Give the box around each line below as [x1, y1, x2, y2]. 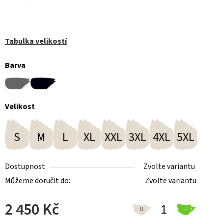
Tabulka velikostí [5, 35, 67, 47]
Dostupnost [5, 161, 45, 172]
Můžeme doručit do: [5, 175, 70, 186]
